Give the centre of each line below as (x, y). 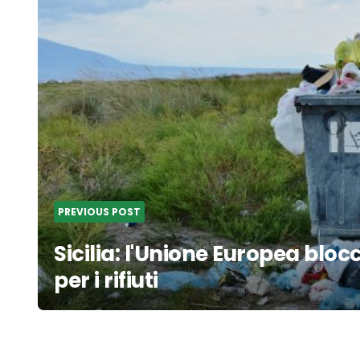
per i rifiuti (106, 281)
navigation (96, 22)
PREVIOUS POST (99, 212)
